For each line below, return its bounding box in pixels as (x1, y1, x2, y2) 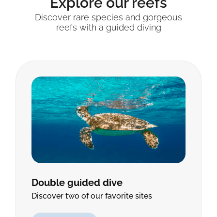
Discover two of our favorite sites (31, 191, 152, 201)
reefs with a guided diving (56, 22, 161, 32)
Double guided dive (31, 176, 123, 188)
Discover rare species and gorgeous (35, 12, 182, 22)
